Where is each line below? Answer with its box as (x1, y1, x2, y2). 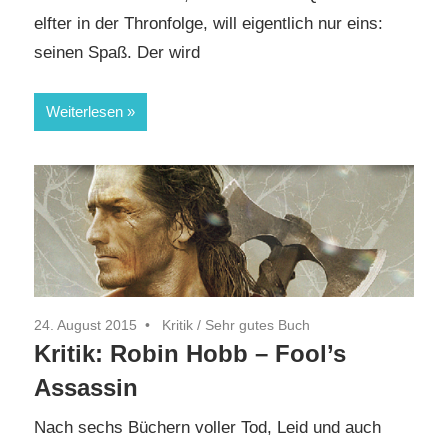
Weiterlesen (46, 102, 123, 120)
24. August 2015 (34, 316, 137, 333)
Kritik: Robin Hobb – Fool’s (34, 339, 346, 367)
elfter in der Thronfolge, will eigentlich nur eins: (34, 14, 383, 34)
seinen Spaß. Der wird (34, 43, 200, 63)
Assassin (34, 373, 138, 401)
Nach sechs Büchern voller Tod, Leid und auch (34, 418, 381, 438)
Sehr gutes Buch (205, 316, 310, 333)
